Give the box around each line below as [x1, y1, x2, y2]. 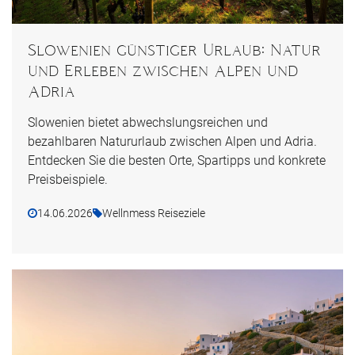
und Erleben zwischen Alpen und [28, 61, 298, 79]
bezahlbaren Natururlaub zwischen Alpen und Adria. [28, 133, 317, 149]
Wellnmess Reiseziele [102, 206, 205, 219]
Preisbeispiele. [28, 171, 108, 187]
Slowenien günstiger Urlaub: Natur [28, 40, 321, 59]
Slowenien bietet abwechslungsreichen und [28, 114, 268, 130]
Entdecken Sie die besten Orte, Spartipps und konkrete [28, 152, 326, 168]
